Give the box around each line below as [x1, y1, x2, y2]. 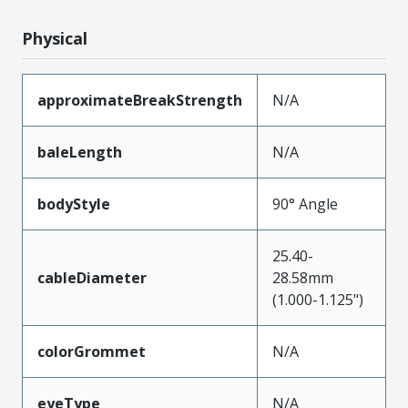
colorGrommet [37, 341, 146, 362]
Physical [22, 26, 87, 49]
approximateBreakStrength [37, 89, 242, 110]
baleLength [37, 141, 122, 162]
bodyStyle [37, 193, 110, 214]
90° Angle [272, 193, 338, 214]
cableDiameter [37, 267, 147, 288]
